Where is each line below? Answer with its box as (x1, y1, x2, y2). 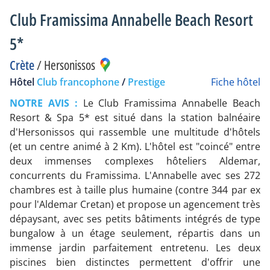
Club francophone (37, 75, 119, 89)
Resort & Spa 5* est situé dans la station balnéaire (10, 110, 260, 124)
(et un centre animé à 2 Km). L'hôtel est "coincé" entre (10, 139, 260, 153)
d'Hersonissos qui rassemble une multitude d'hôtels (10, 125, 260, 139)
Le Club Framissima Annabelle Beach (83, 96, 261, 110)
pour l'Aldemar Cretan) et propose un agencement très (10, 197, 260, 211)
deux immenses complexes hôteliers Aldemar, (10, 154, 260, 168)
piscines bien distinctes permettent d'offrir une (10, 255, 260, 269)
